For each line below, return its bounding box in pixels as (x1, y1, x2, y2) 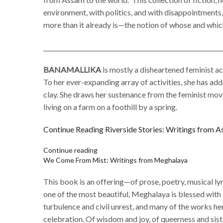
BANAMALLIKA (43, 65, 101, 74)
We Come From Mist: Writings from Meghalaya (43, 156, 188, 165)
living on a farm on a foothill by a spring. (43, 102, 177, 111)
